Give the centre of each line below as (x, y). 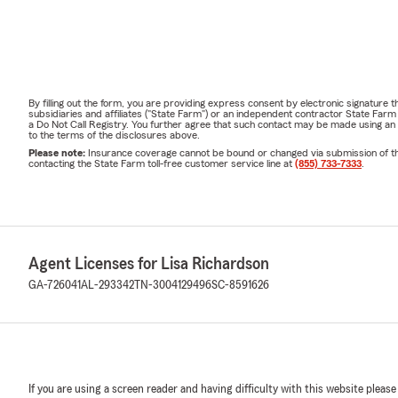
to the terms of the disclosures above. (114, 135)
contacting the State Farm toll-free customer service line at (162, 163)
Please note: (58, 152)
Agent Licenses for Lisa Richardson (149, 263)
